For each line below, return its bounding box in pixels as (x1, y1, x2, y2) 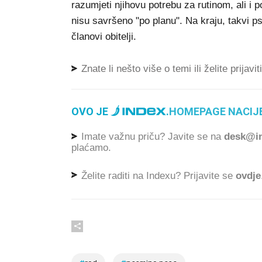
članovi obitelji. (71, 31, 136, 42)
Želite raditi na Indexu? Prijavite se (78, 170, 236, 181)
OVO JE (71, 105, 111, 118)
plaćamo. (71, 142, 111, 153)
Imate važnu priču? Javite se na (78, 131, 224, 142)
